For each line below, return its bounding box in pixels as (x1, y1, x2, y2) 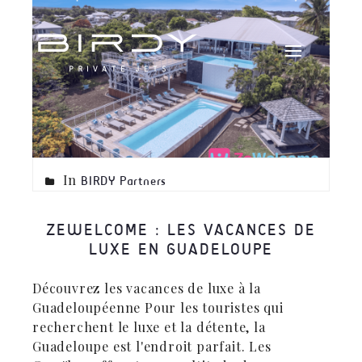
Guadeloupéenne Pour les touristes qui (32, 299, 284, 317)
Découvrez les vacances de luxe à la (32, 280, 262, 297)
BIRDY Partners (81, 173, 167, 189)
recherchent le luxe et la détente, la (32, 318, 266, 336)
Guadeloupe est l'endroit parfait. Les (32, 338, 271, 356)
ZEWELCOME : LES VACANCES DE (46, 220, 316, 240)
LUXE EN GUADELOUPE (89, 239, 273, 259)
